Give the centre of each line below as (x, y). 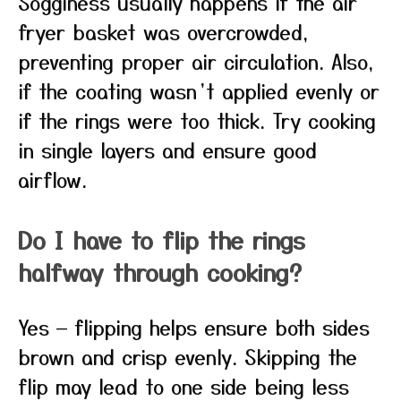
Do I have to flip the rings (162, 239)
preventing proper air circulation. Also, (196, 61)
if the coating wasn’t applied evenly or (199, 90)
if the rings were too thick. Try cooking (197, 120)
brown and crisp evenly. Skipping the (188, 356)
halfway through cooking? (160, 272)
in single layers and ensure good (167, 149)
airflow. (52, 179)
